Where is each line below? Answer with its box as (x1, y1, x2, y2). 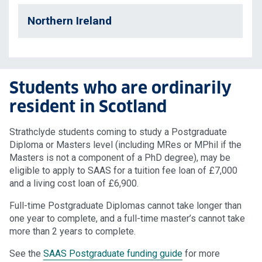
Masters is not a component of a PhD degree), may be (9, 152, 230, 164)
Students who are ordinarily (9, 78, 232, 99)
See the (9, 248, 43, 260)
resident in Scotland (9, 96, 167, 118)
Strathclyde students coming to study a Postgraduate (9, 126, 227, 138)
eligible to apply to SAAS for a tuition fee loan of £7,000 (9, 165, 237, 177)
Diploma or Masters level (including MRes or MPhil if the (9, 139, 242, 151)
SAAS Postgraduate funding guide (43, 248, 182, 260)
